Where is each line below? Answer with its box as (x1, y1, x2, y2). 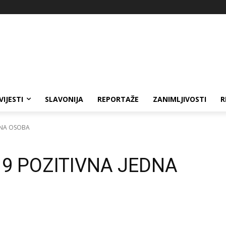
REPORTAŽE (97, 94, 139, 104)
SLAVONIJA (45, 94, 83, 104)
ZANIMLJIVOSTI (153, 94, 206, 104)
